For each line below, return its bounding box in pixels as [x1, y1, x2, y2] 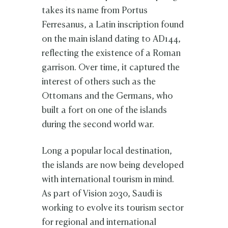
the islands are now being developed [42, 161, 184, 170]
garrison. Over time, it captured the [42, 64, 180, 73]
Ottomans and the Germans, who [42, 92, 174, 101]
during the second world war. [42, 121, 155, 130]
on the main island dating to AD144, [42, 35, 181, 44]
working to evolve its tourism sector [42, 204, 184, 213]
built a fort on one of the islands [42, 106, 167, 116]
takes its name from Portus [42, 7, 148, 16]
